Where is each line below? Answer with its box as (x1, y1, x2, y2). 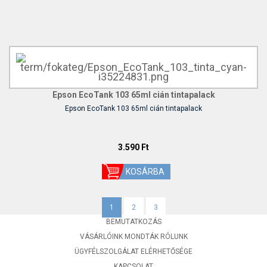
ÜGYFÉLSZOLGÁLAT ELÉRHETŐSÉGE (74, 247, 193, 256)
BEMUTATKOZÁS (105, 218, 162, 226)
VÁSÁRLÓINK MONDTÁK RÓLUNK (79, 232, 188, 241)
